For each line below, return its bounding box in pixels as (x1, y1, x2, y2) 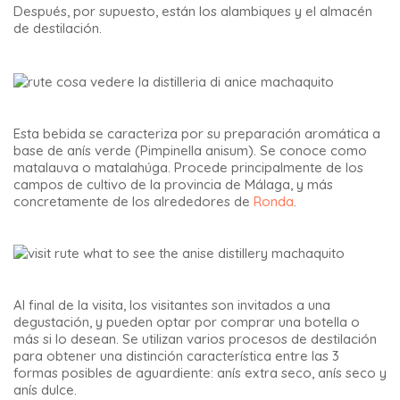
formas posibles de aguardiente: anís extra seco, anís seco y (13, 364, 387, 382)
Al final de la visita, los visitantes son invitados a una (13, 296, 330, 314)
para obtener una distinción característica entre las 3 (13, 347, 339, 365)
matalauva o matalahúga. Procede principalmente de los (13, 159, 363, 177)
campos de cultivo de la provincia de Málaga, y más (13, 176, 333, 194)
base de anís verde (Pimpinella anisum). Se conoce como (13, 142, 367, 160)
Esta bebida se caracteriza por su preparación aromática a (13, 125, 380, 143)
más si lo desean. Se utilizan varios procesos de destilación (13, 330, 377, 348)
